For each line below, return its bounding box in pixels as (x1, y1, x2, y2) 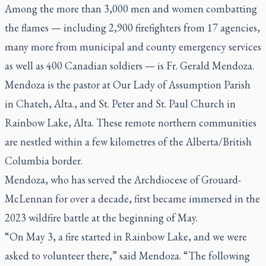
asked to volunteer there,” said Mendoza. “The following (5, 249, 250, 262)
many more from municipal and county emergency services (5, 40, 261, 53)
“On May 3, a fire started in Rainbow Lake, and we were (5, 230, 247, 243)
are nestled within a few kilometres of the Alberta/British (5, 135, 252, 148)
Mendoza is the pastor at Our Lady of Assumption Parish (5, 78, 251, 91)
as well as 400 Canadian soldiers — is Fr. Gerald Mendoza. (5, 59, 254, 72)
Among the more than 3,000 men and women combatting (5, 2, 257, 15)
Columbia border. (5, 154, 83, 167)
